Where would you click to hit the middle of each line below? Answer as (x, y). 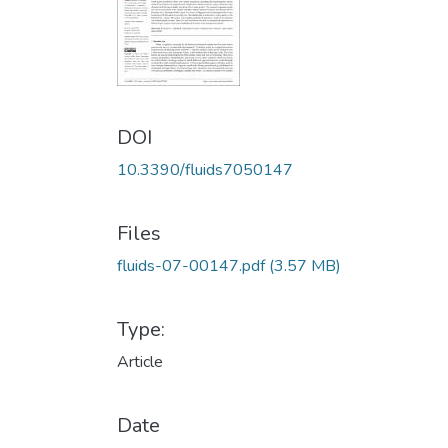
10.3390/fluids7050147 (205, 170)
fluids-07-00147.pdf (193, 266)
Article (140, 362)
